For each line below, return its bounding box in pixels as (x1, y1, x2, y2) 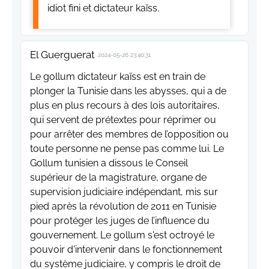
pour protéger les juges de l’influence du (30, 214, 210, 226)
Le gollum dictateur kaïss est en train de (30, 70, 205, 82)
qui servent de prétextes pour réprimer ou (30, 113, 216, 125)
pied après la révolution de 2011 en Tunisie (30, 200, 216, 212)
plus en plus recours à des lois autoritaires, (30, 99, 220, 111)
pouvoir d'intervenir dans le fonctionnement (30, 243, 222, 255)
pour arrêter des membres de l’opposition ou (30, 128, 229, 140)
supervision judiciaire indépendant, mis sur (30, 186, 218, 198)
